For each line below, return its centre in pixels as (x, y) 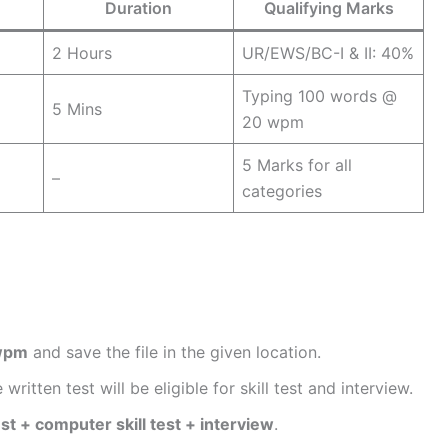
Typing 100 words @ (319, 96)
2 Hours (82, 53)
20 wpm (273, 122)
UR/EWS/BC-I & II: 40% (328, 53)
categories (282, 191)
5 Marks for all (297, 165)
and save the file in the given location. (174, 352)
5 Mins (77, 109)
